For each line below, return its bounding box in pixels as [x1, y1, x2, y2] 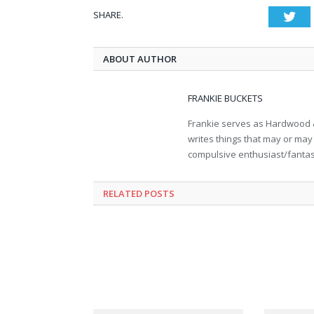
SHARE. [93, 8, 123, 22]
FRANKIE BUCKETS [188, 92, 263, 105]
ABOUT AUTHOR [103, 53, 177, 66]
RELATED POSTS [103, 187, 175, 200]
